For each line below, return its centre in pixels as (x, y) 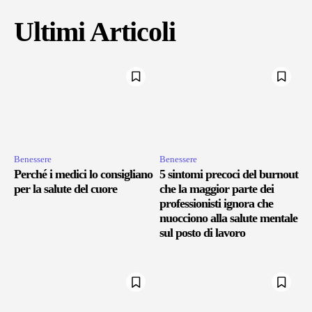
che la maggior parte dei (217, 189)
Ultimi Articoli (95, 31)
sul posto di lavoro (202, 233)
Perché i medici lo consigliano (83, 174)
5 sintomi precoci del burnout (229, 174)
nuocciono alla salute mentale (228, 218)
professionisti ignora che (216, 204)
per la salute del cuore (65, 189)
